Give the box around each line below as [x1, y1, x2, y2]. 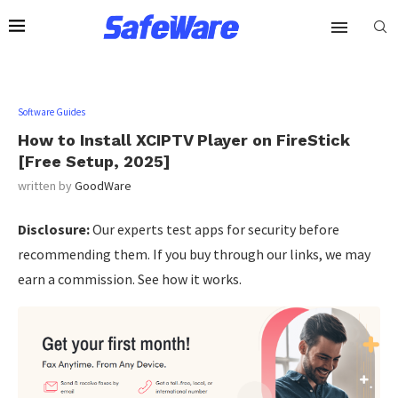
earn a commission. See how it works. [18, 270, 242, 288]
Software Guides [18, 106, 85, 118]
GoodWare [75, 178, 131, 194]
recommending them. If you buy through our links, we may [18, 245, 370, 263]
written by [18, 178, 75, 194]
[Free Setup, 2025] [18, 152, 171, 171]
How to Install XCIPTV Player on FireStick [18, 131, 350, 149]
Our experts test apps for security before [90, 220, 339, 238]
